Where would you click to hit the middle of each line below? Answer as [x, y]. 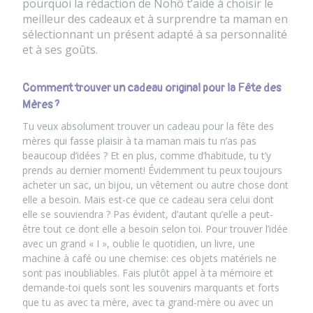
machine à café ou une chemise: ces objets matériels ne [150, 258]
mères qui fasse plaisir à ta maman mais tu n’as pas [139, 141]
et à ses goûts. [60, 50]
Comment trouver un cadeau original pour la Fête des [152, 88]
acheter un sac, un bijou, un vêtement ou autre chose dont [155, 185]
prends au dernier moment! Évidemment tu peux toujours [152, 170]
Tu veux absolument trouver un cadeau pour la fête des [148, 126]
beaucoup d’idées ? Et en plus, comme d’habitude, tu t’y [147, 155]
